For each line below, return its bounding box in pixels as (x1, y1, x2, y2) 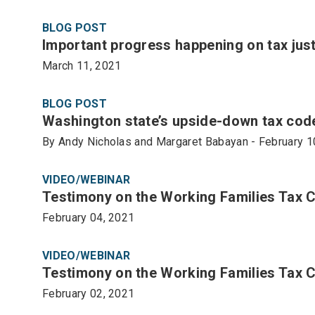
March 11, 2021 (42, 58, 122, 72)
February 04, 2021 (42, 210, 135, 224)
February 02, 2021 (42, 286, 135, 300)
